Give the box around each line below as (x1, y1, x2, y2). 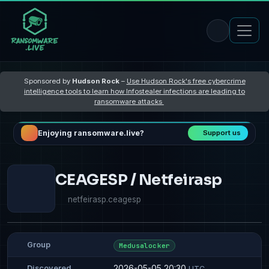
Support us (203, 128, 241, 138)
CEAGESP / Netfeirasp (55, 170, 222, 189)
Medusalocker (118, 241, 170, 250)
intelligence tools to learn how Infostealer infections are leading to (24, 86, 245, 95)
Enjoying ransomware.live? (37, 128, 144, 138)
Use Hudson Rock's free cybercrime (126, 76, 246, 85)
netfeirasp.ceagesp (68, 194, 141, 204)
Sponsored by (23, 76, 72, 85)
